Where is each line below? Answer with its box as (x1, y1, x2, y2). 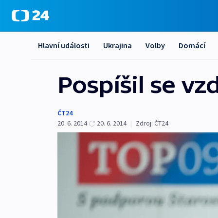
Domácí (179, 40, 205, 50)
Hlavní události (38, 40, 90, 50)
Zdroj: (136, 119, 153, 127)
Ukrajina (103, 40, 132, 50)
